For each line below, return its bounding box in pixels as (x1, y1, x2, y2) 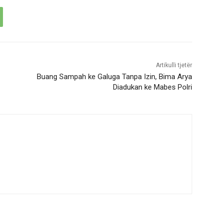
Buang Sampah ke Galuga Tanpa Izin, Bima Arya (36, 72, 192, 81)
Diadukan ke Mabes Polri (112, 82, 192, 92)
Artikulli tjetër (155, 61, 192, 69)
